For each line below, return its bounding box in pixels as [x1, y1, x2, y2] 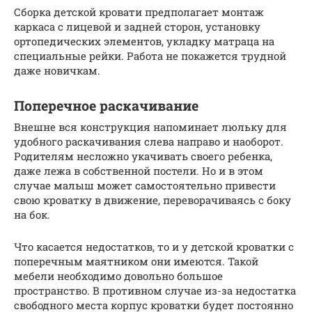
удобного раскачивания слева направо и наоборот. [14, 134, 283, 148]
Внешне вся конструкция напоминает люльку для [14, 120, 287, 134]
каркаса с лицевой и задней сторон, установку [14, 19, 260, 33]
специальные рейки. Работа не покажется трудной [14, 49, 286, 63]
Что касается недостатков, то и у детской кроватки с [14, 240, 294, 253]
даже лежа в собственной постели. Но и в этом [14, 164, 263, 178]
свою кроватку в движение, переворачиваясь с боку [14, 193, 291, 207]
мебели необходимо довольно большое [14, 269, 223, 283]
